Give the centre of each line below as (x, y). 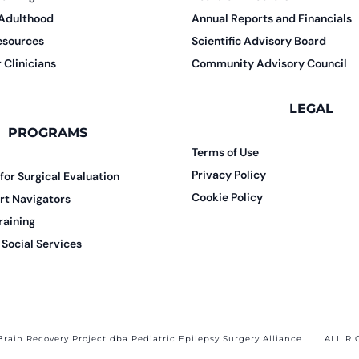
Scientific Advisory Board (259, 40)
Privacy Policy (229, 174)
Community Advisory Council (269, 63)
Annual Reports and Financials (272, 18)
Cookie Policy (227, 197)
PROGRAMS (48, 132)
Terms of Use (225, 152)
